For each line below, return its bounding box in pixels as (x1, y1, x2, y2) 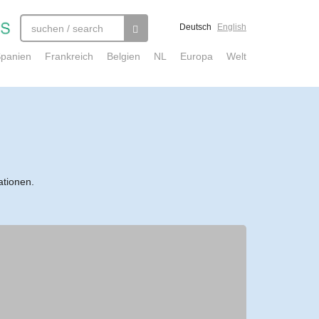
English (217, 22, 246, 32)
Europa (180, 51, 213, 62)
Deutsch (179, 22, 211, 32)
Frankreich (45, 51, 93, 62)
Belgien (107, 51, 140, 62)
